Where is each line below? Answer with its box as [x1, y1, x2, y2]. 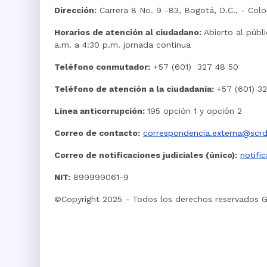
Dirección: [54, 5, 97, 15]
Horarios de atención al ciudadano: [54, 27, 204, 38]
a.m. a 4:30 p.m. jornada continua [54, 40, 194, 50]
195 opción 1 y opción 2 [147, 106, 243, 116]
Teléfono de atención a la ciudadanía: [54, 84, 217, 94]
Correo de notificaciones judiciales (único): [54, 150, 238, 160]
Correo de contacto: [54, 128, 141, 138]
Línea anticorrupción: [54, 106, 148, 116]
